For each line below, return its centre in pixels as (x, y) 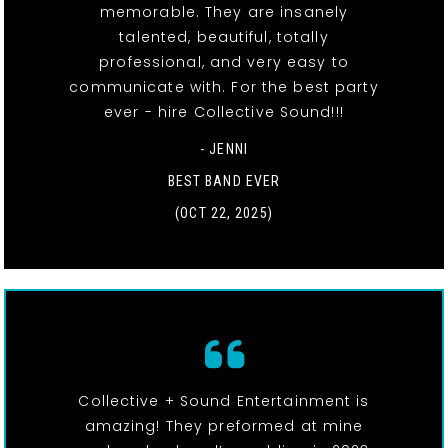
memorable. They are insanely (224, 12)
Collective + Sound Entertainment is (224, 401)
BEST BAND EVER (224, 181)
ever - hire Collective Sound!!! (224, 112)
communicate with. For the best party (224, 87)
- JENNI (224, 149)
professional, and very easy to (224, 62)
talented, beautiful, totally (224, 37)
